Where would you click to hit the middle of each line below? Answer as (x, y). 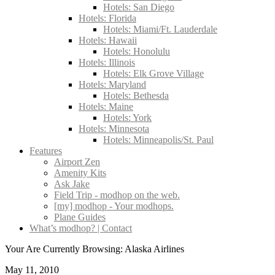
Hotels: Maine (106, 107)
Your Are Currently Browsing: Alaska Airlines (95, 249)
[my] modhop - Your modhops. (114, 206)
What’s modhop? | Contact (81, 228)
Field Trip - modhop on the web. (117, 195)
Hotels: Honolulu (137, 51)
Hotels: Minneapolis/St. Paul (158, 140)
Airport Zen (77, 162)
